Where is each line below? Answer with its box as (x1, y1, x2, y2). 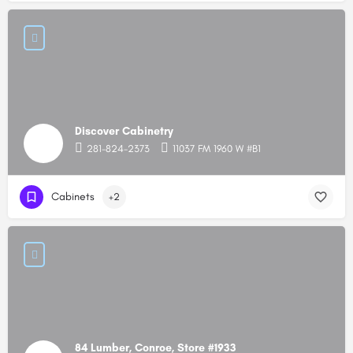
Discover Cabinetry (75, 124, 173, 139)
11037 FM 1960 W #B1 (173, 143, 261, 155)
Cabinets (51, 189, 95, 203)
